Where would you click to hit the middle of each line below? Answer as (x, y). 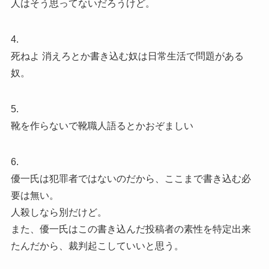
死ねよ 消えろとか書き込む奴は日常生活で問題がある (127, 56)
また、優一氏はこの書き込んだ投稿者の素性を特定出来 (131, 229)
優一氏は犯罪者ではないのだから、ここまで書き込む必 (131, 178)
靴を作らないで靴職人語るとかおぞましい (102, 125)
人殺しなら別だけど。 (59, 212)
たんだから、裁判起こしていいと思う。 (97, 246)
